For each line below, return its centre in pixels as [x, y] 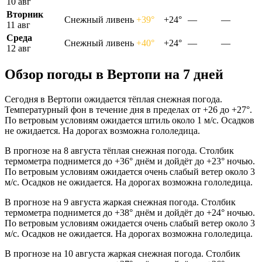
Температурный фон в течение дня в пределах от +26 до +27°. [128, 110]
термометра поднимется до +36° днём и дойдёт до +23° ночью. [130, 161]
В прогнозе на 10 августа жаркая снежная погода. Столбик [123, 254]
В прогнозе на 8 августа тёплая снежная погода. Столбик [119, 151]
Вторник [25, 14]
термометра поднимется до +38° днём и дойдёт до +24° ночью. [130, 213]
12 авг [19, 48]
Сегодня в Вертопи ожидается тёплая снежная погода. [113, 99]
